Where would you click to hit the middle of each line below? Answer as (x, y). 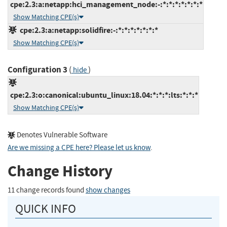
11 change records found (47, 190)
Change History (60, 171)
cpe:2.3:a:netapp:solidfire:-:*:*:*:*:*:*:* (87, 30)
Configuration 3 (37, 69)
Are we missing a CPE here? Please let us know (79, 147)
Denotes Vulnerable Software (61, 135)
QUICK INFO (46, 209)
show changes (108, 190)
